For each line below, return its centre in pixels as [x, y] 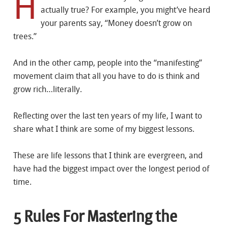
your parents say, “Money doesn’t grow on [116, 23]
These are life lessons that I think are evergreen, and [108, 155]
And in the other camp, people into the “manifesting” [108, 63]
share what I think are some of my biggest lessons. [104, 129]
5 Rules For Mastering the [95, 217]
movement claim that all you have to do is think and [106, 76]
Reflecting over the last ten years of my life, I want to [108, 116]
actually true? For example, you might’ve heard [125, 10]
